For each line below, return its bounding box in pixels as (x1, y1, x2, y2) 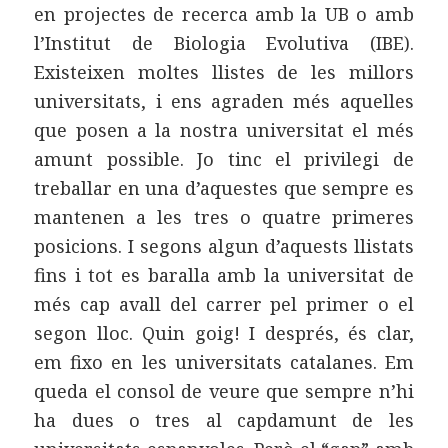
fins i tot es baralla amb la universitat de (34, 262, 414, 287)
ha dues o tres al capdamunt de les (34, 407, 414, 432)
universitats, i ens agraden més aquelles (34, 88, 414, 113)
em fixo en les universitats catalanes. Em (34, 349, 414, 374)
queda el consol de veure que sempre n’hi (34, 378, 414, 403)
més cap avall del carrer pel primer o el (34, 291, 414, 316)
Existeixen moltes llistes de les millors (34, 59, 414, 84)
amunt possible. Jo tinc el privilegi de (34, 146, 414, 171)
